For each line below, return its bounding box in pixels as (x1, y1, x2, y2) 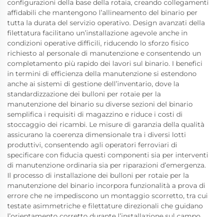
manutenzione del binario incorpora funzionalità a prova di (7, 181, 205, 190)
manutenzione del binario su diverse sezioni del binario (7, 99, 193, 108)
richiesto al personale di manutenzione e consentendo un (7, 48, 201, 58)
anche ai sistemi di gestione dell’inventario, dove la (7, 79, 179, 88)
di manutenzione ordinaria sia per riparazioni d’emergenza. (7, 160, 206, 170)
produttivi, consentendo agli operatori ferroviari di (7, 140, 177, 149)
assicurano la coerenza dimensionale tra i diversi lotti (7, 130, 186, 139)
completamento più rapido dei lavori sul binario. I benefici (7, 59, 202, 68)
